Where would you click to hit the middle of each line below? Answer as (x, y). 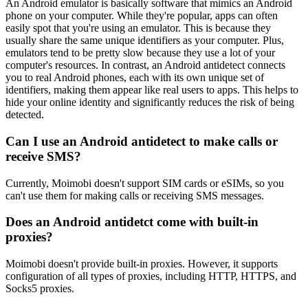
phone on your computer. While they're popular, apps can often (142, 16)
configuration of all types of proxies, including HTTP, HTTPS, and (151, 276)
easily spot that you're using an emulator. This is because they (138, 28)
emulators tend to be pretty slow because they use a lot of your (140, 53)
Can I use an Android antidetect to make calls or (142, 141)
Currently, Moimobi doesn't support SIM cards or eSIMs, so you (145, 183)
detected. (25, 115)
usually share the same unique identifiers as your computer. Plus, (145, 41)
